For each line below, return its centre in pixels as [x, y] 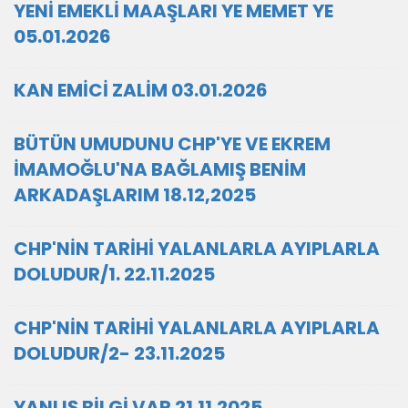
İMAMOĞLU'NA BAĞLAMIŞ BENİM [160, 169]
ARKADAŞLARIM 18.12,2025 [135, 195]
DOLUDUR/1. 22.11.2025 [114, 274]
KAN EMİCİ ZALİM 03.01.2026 [141, 90]
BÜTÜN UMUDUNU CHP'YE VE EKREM [172, 144]
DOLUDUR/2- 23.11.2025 [119, 353]
